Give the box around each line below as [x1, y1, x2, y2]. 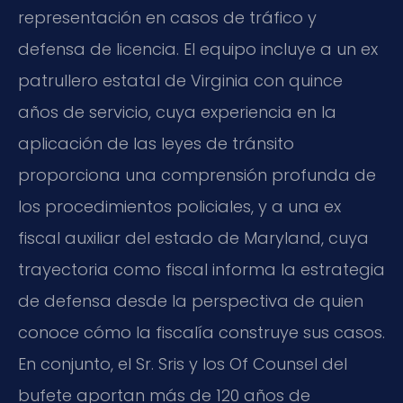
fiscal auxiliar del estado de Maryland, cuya [18, 226, 369, 249]
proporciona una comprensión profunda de [18, 163, 376, 186]
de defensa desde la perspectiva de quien [18, 289, 363, 312]
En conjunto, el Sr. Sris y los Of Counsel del [18, 352, 347, 375]
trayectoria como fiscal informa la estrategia [18, 257, 385, 281]
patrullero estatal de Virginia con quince [18, 68, 343, 92]
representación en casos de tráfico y [18, 5, 317, 29]
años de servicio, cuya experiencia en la [18, 100, 336, 123]
